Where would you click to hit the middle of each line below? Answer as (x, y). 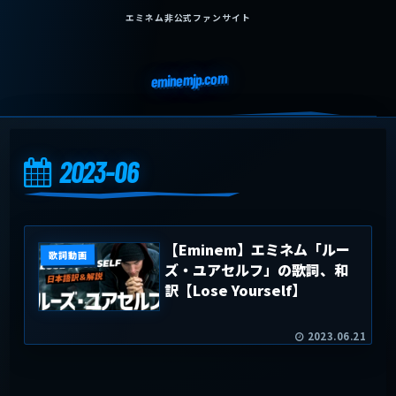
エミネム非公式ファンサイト (188, 18)
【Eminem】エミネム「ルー (258, 249)
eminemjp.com (188, 80)
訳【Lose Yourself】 (236, 289)
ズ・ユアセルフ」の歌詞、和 (257, 269)
